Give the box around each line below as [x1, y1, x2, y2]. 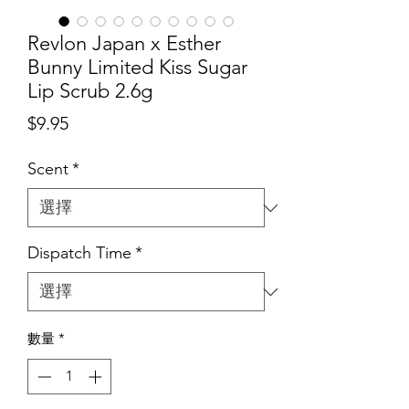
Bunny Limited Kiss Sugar [27, 55, 247, 80]
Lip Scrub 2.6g [27, 79, 152, 104]
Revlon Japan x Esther [27, 31, 221, 57]
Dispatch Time [27, 243, 131, 264]
